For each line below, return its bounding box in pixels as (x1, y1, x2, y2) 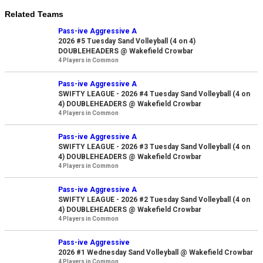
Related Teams (5, 9, 64, 19)
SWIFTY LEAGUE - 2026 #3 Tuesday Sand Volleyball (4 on (58, 143, 251, 151)
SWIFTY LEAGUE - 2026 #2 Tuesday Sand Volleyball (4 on (58, 195, 251, 204)
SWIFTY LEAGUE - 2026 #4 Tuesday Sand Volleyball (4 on (58, 90, 251, 99)
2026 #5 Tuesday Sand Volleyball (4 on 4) (58, 37, 196, 46)
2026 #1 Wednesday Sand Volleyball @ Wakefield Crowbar (58, 248, 254, 257)
